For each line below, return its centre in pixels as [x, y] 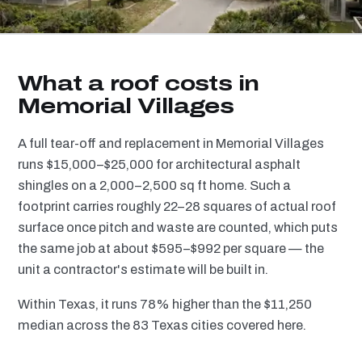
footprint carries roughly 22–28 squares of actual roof [177, 206]
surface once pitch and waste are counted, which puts [178, 227]
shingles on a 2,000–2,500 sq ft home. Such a [154, 185]
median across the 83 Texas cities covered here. [162, 325]
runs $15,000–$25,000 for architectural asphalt [159, 164]
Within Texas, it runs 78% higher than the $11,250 [165, 304]
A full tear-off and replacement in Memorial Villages [171, 143]
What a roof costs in [139, 83]
